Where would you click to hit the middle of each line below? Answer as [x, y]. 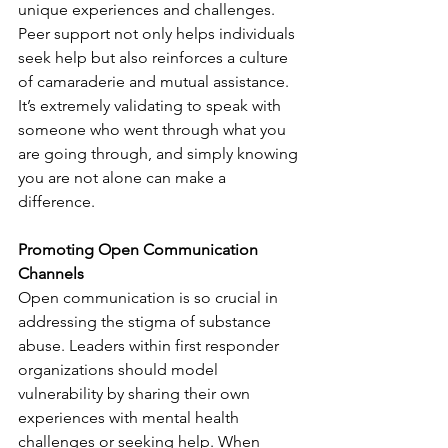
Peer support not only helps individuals [158, 33]
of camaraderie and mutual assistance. [155, 81]
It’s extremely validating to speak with [151, 105]
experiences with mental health [130, 417]
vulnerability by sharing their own [136, 393]
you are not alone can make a [124, 177]
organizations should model [120, 369]
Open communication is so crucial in [150, 297]
